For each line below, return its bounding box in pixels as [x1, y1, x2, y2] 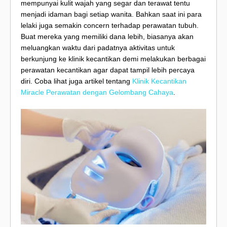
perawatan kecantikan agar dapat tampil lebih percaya [21, 66, 195, 74]
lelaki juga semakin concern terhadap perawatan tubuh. [21, 21, 199, 29]
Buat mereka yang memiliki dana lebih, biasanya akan [21, 32, 194, 41]
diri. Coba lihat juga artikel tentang [21, 77, 132, 85]
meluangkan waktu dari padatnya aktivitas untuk [21, 44, 175, 52]
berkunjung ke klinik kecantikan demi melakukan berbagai [21, 55, 206, 63]
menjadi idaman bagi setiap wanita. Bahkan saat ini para [21, 10, 202, 18]
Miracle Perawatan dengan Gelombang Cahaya [21, 88, 173, 96]
